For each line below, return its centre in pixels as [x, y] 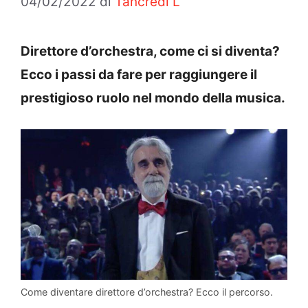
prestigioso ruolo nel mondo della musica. [153, 98]
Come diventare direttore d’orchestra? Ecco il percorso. [147, 291]
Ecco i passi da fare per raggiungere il [139, 74]
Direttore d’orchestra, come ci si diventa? [150, 51]
